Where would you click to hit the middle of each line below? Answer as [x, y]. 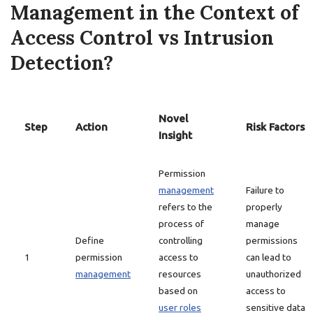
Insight [175, 135]
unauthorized [274, 274]
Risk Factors [275, 127]
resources [180, 274]
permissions [272, 240]
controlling [181, 240]
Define [90, 240]
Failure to [265, 190]
